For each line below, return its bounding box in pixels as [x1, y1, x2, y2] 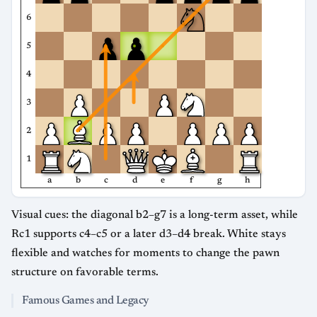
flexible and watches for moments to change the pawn [11, 247, 279, 259]
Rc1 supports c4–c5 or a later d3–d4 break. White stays [11, 228, 286, 240]
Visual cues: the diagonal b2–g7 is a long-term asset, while [11, 209, 298, 221]
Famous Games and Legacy [22, 294, 149, 306]
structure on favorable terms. [11, 266, 158, 278]
